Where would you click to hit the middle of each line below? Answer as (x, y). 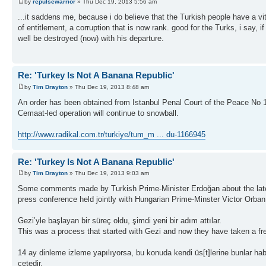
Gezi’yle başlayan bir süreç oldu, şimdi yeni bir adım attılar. (120, 221)
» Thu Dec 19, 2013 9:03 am (108, 173)
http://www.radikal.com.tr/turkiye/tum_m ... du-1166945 (112, 134)
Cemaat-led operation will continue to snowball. (98, 113)
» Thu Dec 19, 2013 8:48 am (108, 87)
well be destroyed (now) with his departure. (91, 38)
